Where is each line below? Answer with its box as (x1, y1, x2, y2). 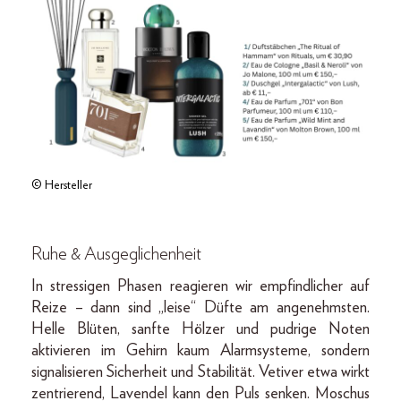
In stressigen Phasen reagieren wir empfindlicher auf (31, 277, 370, 294)
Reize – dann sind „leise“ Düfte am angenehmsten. (31, 299, 370, 316)
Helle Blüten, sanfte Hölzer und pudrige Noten (31, 320, 370, 337)
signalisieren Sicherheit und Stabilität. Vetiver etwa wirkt (31, 363, 370, 380)
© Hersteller (31, 178, 92, 192)
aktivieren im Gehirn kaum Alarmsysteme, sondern (31, 342, 370, 359)
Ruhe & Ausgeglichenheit (31, 244, 201, 263)
